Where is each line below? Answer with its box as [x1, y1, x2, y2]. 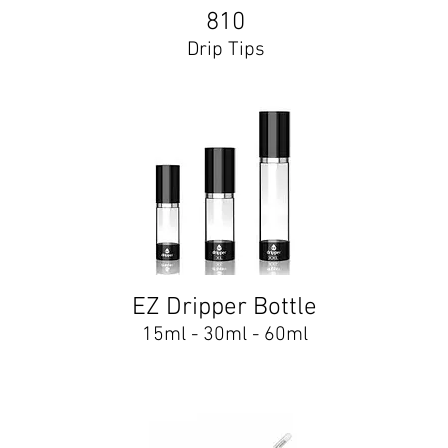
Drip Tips [186, 38, 265, 62]
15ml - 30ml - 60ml [141, 323, 308, 347]
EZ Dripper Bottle [132, 293, 317, 323]
